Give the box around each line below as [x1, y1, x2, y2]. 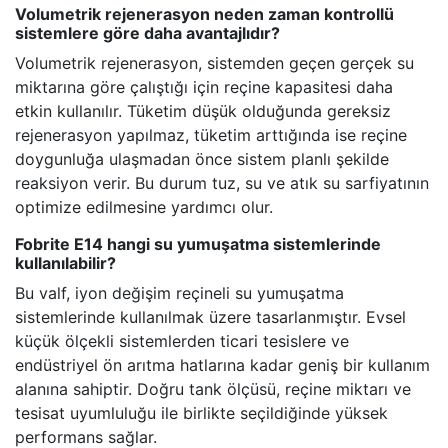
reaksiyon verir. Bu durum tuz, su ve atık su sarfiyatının [15, 173, 429, 194]
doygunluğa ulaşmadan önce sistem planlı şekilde [15, 149, 389, 170]
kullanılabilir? [15, 253, 116, 274]
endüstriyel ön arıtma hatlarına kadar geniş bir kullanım [15, 355, 430, 376]
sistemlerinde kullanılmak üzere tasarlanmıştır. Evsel [15, 307, 406, 328]
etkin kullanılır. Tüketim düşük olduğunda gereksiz [15, 101, 391, 122]
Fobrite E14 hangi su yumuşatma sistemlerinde [15, 234, 381, 255]
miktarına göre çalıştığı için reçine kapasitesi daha [15, 77, 393, 98]
